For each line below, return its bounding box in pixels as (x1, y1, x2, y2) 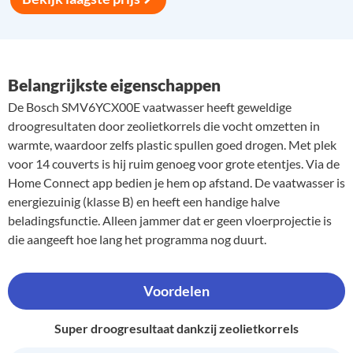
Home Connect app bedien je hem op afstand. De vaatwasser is (8, 174, 345, 190)
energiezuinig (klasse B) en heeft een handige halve (8, 193, 280, 209)
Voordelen (143, 282, 210, 299)
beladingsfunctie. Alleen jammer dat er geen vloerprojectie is (8, 212, 332, 228)
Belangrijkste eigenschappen (8, 74, 221, 95)
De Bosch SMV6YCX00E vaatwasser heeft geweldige (8, 98, 292, 114)
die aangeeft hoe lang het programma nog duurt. (8, 231, 266, 247)
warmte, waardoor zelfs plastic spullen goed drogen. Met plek (8, 136, 336, 152)
